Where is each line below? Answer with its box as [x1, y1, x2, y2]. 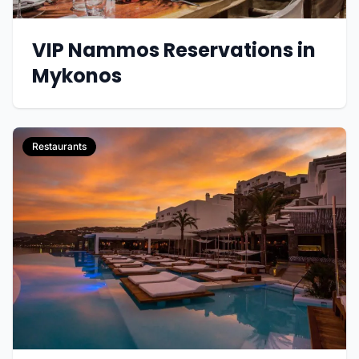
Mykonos [32, 63, 122, 89]
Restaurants [32, 140, 87, 152]
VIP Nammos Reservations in [32, 37, 316, 63]
